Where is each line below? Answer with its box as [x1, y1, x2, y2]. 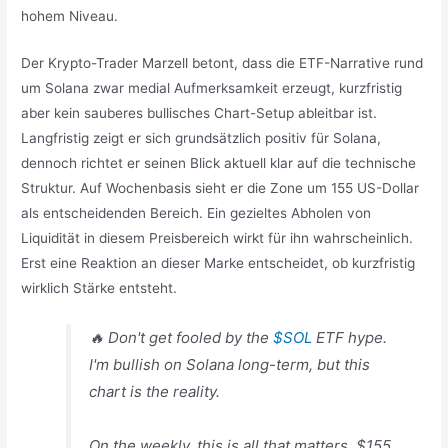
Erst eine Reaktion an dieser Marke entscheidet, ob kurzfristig [21, 254, 416, 271]
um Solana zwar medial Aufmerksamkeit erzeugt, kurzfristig [21, 79, 403, 96]
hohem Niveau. [21, 8, 119, 25]
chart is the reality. [89, 381, 221, 401]
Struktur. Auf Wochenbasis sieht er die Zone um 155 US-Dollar [21, 179, 420, 196]
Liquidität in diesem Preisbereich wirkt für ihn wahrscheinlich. [21, 229, 414, 246]
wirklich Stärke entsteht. [21, 279, 178, 296]
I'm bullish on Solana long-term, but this [89, 354, 371, 374]
